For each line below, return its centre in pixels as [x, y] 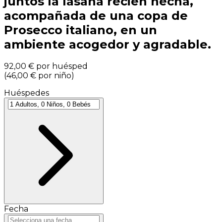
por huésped [62, 66]
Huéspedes [27, 93]
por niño [55, 76]
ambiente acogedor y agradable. [108, 45]
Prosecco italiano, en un [81, 30]
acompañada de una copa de [96, 16]
